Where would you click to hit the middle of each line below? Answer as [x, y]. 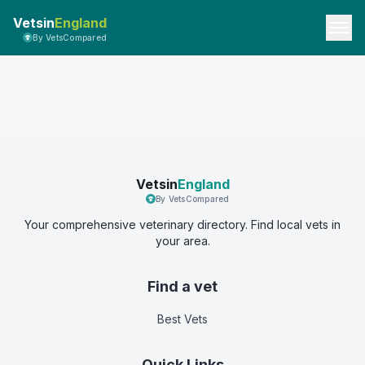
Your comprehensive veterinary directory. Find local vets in [182, 224]
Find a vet [182, 286]
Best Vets [182, 319]
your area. [182, 241]
